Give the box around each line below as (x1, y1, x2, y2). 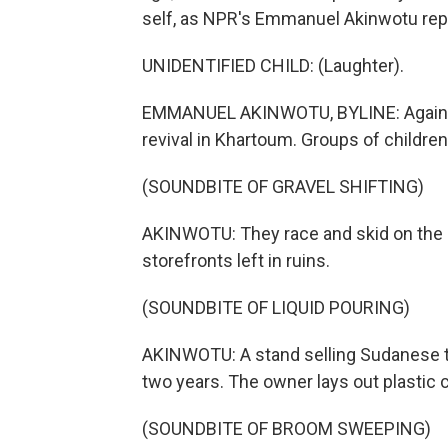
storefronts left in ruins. (142, 250, 330, 271)
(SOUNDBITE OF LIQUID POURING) (142, 297, 410, 318)
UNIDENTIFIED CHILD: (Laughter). (142, 55, 404, 76)
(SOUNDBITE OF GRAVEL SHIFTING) (142, 176, 424, 197)
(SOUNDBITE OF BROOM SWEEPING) (142, 418, 431, 439)
